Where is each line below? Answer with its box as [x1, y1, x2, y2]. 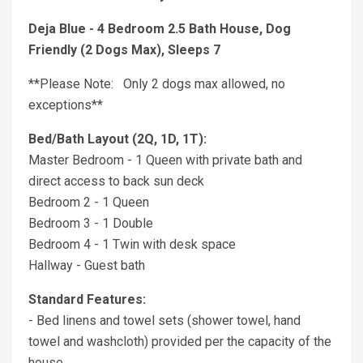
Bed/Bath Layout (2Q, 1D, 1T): [28, 131, 207, 147]
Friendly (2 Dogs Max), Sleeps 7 [28, 42, 220, 58]
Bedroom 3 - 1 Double [28, 216, 153, 232]
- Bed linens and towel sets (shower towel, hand [28, 313, 301, 329]
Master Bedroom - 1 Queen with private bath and [28, 152, 302, 169]
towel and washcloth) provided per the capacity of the [28, 334, 331, 350]
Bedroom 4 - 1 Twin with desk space [28, 237, 236, 253]
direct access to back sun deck [28, 173, 204, 190]
